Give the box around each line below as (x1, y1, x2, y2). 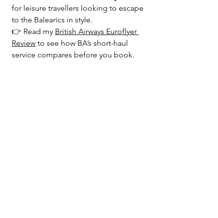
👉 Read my (12, 26, 55, 36)
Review (12, 38, 36, 48)
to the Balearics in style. (12, 15, 92, 24)
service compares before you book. (12, 50, 134, 59)
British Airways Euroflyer (55, 26, 139, 36)
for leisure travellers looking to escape (12, 3, 145, 13)
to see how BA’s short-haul (36, 38, 130, 48)
